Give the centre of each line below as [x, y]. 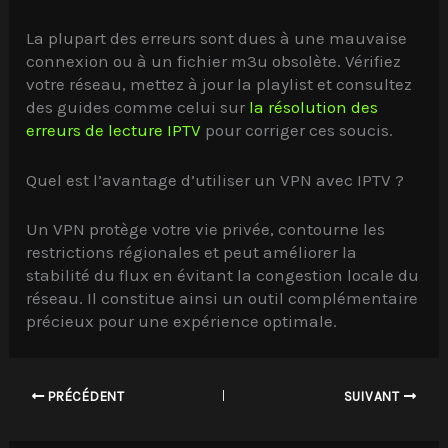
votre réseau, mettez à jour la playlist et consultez [219, 84]
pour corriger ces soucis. [297, 130]
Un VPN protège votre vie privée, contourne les [206, 228]
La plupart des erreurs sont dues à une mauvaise [217, 38]
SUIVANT [373, 396]
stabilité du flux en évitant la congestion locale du [223, 274]
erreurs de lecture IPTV [114, 130]
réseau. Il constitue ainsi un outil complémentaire [222, 297]
